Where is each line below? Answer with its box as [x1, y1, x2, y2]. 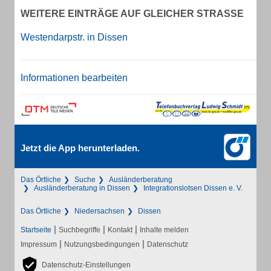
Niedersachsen [74, 207, 125, 215]
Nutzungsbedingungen [64, 240, 140, 249]
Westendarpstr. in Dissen [21, 32, 128, 42]
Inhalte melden [140, 226, 189, 234]
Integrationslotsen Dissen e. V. [143, 184, 243, 192]
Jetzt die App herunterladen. [21, 143, 140, 153]
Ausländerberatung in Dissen [34, 184, 130, 192]
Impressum [21, 240, 57, 249]
